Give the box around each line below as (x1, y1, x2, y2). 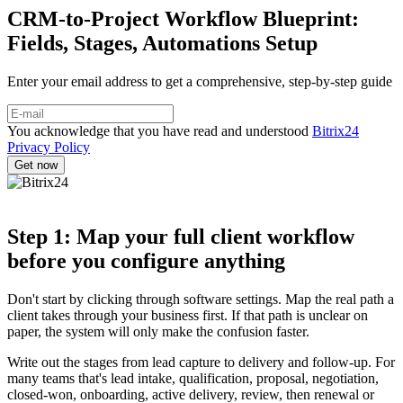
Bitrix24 (312, 122, 359, 139)
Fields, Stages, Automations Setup (7, 31, 318, 55)
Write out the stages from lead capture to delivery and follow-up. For (7, 354, 395, 370)
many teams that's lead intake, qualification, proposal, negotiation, (7, 370, 379, 386)
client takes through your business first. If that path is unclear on (7, 307, 368, 323)
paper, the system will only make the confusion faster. (7, 323, 309, 339)
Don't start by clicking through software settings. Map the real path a (7, 291, 394, 307)
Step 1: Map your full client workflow (7, 224, 354, 248)
